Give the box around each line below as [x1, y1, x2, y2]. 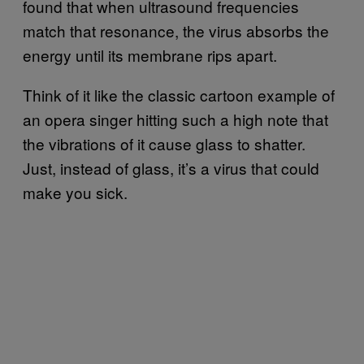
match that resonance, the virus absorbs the [23, 19, 329, 41]
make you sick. [23, 180, 128, 203]
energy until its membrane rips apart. [23, 43, 277, 66]
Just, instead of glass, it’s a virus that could [23, 156, 319, 179]
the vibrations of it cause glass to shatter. [23, 132, 305, 154]
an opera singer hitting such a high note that [23, 107, 328, 130]
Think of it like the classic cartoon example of [23, 83, 335, 106]
